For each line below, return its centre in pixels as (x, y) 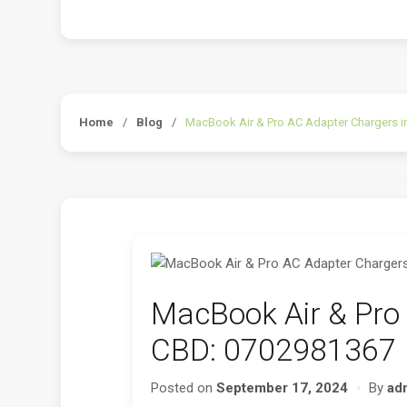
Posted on (183, 388)
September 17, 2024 (282, 388)
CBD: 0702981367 (273, 351)
